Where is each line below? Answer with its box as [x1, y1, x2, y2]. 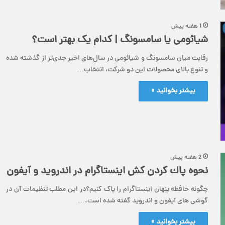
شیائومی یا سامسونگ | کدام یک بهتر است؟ [32, 32, 208, 48]
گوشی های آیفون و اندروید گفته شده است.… [78, 195, 208, 206]
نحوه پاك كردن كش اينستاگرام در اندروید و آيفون [7, 163, 208, 179]
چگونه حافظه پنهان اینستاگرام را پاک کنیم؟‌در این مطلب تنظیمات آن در [6, 184, 208, 195]
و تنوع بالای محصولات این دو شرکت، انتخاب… [77, 64, 208, 75]
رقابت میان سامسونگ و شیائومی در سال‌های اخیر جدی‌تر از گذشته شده [6, 53, 208, 64]
